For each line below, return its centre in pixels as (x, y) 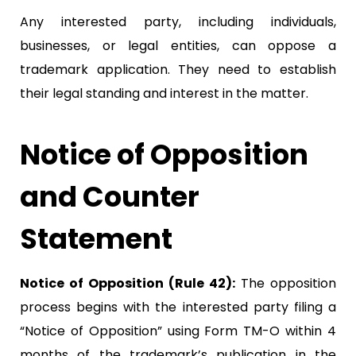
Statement (96, 238)
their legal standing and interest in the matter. (164, 93)
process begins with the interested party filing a (178, 307)
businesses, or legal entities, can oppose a (178, 45)
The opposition (286, 283)
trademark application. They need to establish (178, 69)
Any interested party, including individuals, (178, 21)
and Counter (110, 196)
